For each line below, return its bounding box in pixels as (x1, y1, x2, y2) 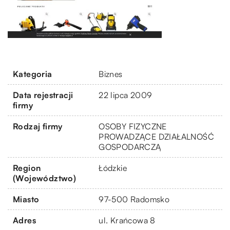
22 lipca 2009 (99, 89, 152, 100)
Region (13, 162, 41, 173)
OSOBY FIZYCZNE (99, 121, 167, 131)
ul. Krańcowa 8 (99, 215, 156, 225)
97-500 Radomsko (99, 194, 170, 204)
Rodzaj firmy (13, 121, 63, 131)
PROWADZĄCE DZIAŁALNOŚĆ (99, 131, 214, 142)
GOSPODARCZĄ (99, 141, 161, 152)
